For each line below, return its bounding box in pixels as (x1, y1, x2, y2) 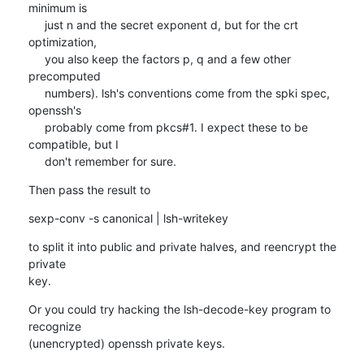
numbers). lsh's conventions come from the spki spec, (28, 85, 45, 100)
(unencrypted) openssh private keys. (28, 336, 225, 350)
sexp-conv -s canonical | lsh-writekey (28, 210, 228, 225)
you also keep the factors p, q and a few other (28, 51, 45, 66)
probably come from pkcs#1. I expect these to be (28, 119, 45, 134)
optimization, (28, 34, 97, 49)
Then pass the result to (28, 182, 150, 197)
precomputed (28, 68, 101, 83)
